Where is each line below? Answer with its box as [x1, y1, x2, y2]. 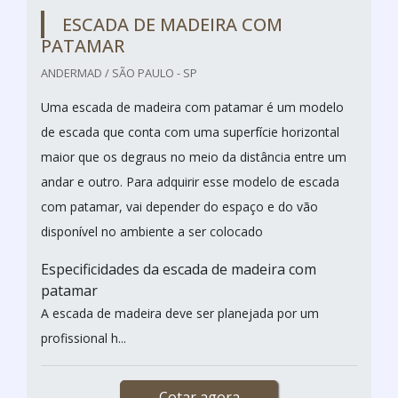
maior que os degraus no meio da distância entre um [41, 147, 346, 165]
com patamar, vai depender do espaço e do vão [41, 197, 318, 215]
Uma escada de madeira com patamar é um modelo [41, 98, 344, 115]
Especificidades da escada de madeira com [41, 259, 316, 279]
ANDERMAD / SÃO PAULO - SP [41, 64, 197, 81]
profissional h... [41, 329, 126, 346]
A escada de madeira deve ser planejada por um [41, 304, 319, 322]
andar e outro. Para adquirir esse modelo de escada [41, 172, 339, 190]
